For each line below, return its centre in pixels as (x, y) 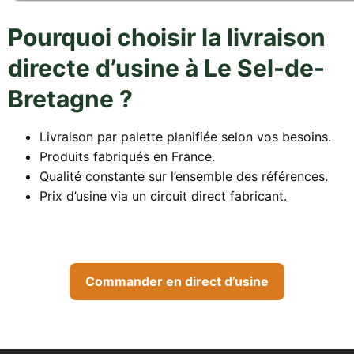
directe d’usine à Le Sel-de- (166, 68)
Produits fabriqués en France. (127, 157)
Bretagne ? (70, 99)
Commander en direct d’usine (177, 282)
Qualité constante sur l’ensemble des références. (184, 177)
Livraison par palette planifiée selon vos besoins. (185, 137)
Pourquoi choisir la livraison (167, 38)
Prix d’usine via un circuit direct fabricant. (163, 196)
